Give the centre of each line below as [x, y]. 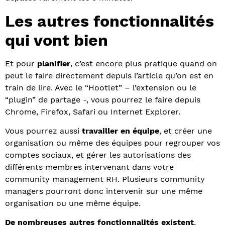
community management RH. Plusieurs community [105, 179]
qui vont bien [57, 40]
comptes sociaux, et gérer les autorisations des [98, 155]
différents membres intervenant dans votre [89, 167]
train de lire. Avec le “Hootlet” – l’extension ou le [101, 87]
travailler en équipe [121, 131]
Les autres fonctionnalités [109, 21]
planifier [54, 63]
